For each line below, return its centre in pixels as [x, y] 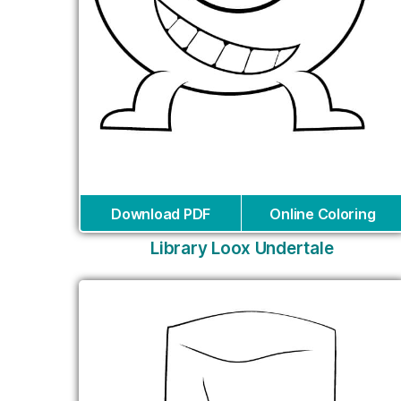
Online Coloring [323, 214]
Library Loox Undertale [242, 249]
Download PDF [161, 214]
